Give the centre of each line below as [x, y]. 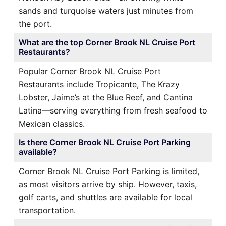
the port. [35, 23]
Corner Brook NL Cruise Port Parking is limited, [109, 171]
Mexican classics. [52, 123]
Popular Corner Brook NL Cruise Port [90, 71]
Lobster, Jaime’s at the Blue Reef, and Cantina [106, 97]
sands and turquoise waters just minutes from [106, 10]
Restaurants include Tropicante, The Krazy [99, 84]
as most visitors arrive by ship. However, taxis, [108, 184]
